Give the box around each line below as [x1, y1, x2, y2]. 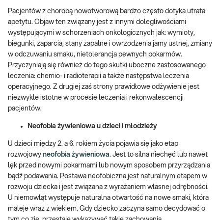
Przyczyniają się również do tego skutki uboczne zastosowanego [8, 62, 206, 69]
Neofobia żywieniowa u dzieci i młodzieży [27, 123, 157, 130]
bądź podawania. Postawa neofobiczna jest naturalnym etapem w [8, 173, 207, 180]
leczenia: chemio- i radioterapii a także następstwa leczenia [8, 73, 189, 80]
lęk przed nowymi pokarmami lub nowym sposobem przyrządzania [8, 162, 210, 169]
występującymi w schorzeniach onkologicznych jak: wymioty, [8, 29, 195, 36]
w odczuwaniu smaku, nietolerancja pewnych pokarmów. [8, 51, 182, 58]
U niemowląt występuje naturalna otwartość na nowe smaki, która [8, 194, 209, 201]
